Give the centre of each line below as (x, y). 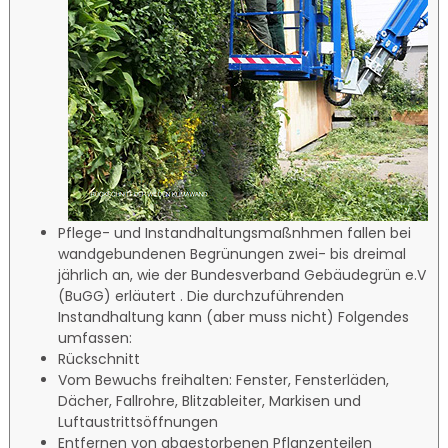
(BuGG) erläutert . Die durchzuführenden (201, 295)
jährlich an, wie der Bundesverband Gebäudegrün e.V (242, 274)
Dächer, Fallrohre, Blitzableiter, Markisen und (210, 400)
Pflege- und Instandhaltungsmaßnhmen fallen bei (235, 232)
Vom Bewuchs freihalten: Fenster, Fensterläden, (224, 379)
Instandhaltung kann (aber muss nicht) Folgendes (234, 316)
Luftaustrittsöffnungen (138, 421)
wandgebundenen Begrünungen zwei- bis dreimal (232, 253)
